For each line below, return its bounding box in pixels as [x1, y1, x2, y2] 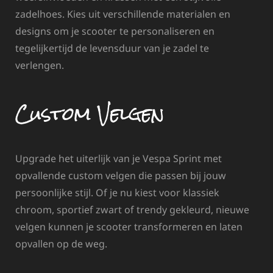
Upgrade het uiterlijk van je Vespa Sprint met [15, 151, 222, 165]
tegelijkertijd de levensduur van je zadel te [15, 41, 209, 55]
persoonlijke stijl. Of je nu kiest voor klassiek [15, 185, 219, 199]
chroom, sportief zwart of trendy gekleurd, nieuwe [15, 202, 249, 216]
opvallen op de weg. [15, 236, 107, 250]
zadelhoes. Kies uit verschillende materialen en [15, 7, 230, 21]
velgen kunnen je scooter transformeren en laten [15, 219, 243, 233]
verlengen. [15, 58, 64, 72]
